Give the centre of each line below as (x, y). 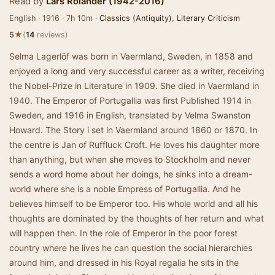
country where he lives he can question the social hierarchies (131, 248)
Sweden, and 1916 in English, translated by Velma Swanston (130, 115)
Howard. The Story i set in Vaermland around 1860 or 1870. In (133, 130)
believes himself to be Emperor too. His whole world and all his (134, 203)
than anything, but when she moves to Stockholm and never (130, 159)
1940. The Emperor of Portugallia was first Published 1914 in (130, 100)
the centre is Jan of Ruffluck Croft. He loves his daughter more (134, 145)
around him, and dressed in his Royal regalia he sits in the (124, 262)
